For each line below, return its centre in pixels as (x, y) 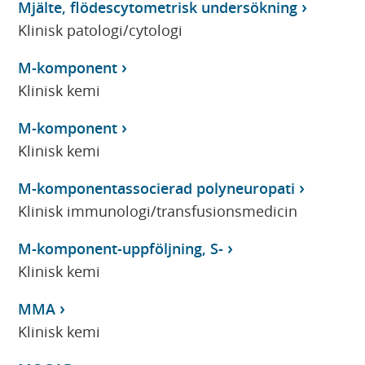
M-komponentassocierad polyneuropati (157, 188)
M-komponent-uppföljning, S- (121, 248)
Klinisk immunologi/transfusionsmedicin (158, 211)
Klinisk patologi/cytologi (101, 30)
